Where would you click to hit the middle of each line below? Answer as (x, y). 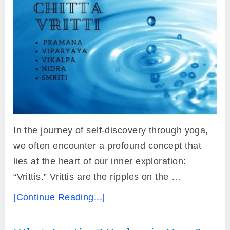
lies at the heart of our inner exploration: (100, 161)
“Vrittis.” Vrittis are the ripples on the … (97, 176)
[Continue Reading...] (59, 197)
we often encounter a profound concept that (108, 146)
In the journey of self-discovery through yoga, (111, 130)
